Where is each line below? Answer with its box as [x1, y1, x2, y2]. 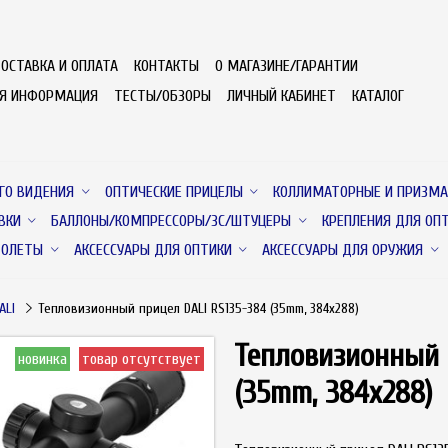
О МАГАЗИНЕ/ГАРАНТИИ [214, 56, 358, 75]
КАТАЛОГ [351, 86, 404, 105]
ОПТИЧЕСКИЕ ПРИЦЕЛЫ [104, 182, 243, 201]
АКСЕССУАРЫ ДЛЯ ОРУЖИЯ [262, 240, 424, 259]
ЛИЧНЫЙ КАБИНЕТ [226, 86, 336, 105]
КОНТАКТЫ [133, 56, 199, 75]
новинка [18, 349, 67, 368]
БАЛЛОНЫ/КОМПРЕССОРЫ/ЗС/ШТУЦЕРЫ [51, 211, 292, 230]
